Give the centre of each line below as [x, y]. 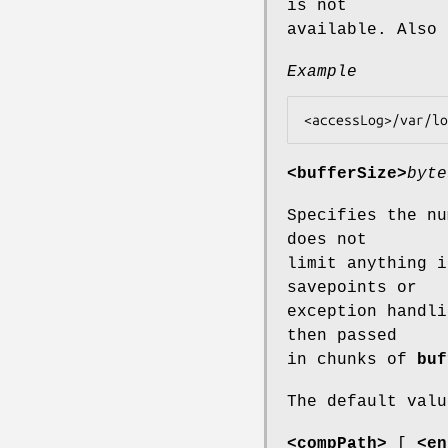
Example [322, 71]
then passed [342, 335]
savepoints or [352, 287]
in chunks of [352, 359]
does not [327, 239]
